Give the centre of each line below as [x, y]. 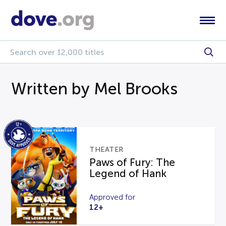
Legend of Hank [128, 173]
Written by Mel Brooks [95, 89]
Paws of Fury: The [132, 162]
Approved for [112, 197]
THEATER [106, 149]
